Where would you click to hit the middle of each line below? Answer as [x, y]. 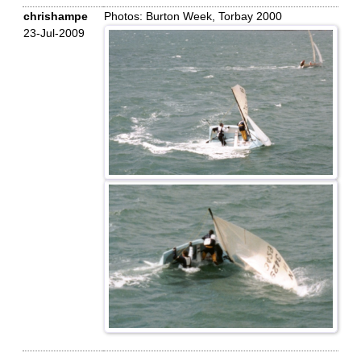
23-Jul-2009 [54, 33]
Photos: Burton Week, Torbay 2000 [193, 16]
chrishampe [56, 16]
